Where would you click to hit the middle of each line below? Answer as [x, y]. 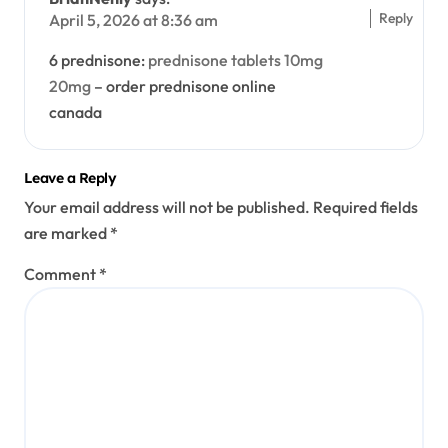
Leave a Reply [70, 178]
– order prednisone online [183, 86]
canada [75, 112]
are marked [67, 232]
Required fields [365, 206]
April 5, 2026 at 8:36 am [133, 20]
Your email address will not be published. [167, 206]
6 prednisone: [98, 60]
